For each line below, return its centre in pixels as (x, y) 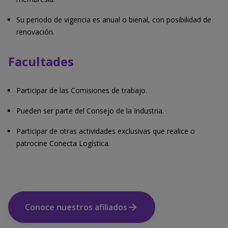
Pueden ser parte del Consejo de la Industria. (90, 111)
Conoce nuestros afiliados (76, 207)
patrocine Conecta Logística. (63, 144)
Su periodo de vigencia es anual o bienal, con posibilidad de (114, 20)
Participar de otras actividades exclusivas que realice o (106, 131)
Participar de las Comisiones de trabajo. (82, 91)
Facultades (41, 62)
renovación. (35, 32)
